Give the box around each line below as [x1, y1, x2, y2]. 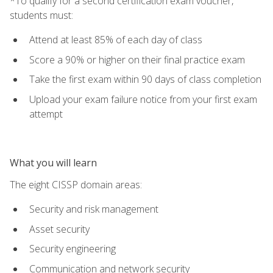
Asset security [29, 222, 90, 236]
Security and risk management [29, 202, 158, 216]
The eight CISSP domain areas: [10, 177, 142, 191]
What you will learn [10, 155, 97, 169]
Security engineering [29, 242, 116, 256]
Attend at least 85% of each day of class [29, 32, 202, 46]
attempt [29, 107, 63, 121]
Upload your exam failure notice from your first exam [29, 92, 257, 106]
